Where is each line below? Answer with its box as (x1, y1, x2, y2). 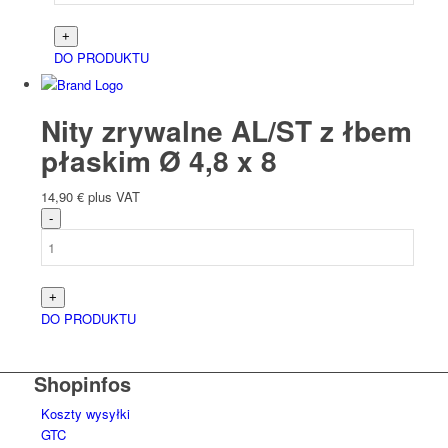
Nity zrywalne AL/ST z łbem (40, 110, 412, 152)
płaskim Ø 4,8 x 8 (40, 140, 277, 182)
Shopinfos (33, 369, 131, 399)
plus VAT (87, 187, 140, 207)
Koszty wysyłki (40, 404, 130, 424)
